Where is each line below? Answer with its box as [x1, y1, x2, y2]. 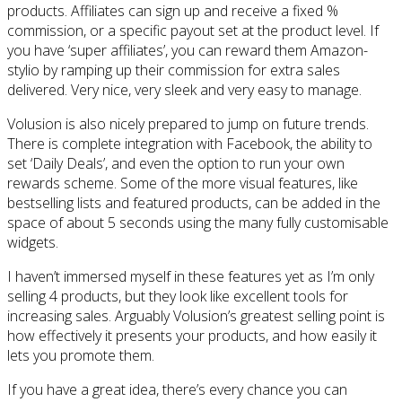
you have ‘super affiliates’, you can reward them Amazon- [7, 39, 368, 60]
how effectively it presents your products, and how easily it [7, 325, 377, 345]
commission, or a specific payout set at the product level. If [7, 20, 379, 40]
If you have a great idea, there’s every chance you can [7, 379, 347, 399]
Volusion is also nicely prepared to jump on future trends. [7, 113, 369, 134]
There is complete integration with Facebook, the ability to [7, 133, 372, 153]
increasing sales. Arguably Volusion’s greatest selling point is [7, 305, 385, 326]
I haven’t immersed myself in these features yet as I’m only [7, 266, 374, 286]
